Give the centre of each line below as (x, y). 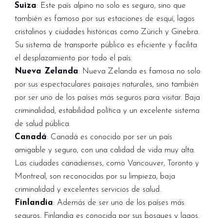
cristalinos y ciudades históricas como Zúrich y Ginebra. (107, 32)
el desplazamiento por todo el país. (73, 58)
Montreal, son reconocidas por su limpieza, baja (95, 176)
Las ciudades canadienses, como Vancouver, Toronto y (107, 163)
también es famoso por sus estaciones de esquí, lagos (105, 19)
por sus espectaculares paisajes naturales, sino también (107, 84)
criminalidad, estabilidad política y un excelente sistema (107, 111)
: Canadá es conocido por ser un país (109, 137)
